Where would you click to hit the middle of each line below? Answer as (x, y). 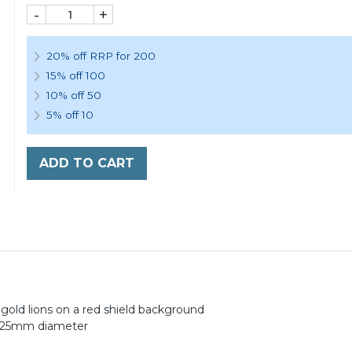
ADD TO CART (86, 163)
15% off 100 (75, 75)
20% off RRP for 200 (101, 56)
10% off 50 (73, 95)
